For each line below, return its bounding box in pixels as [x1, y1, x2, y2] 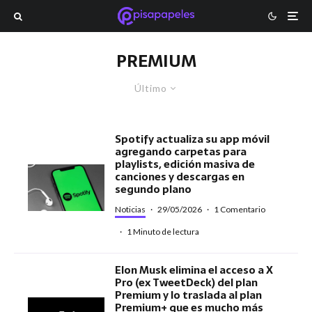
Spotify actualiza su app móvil [115, 130, 270, 148]
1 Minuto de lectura [127, 226, 200, 237]
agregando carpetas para [115, 143, 247, 160]
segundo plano [115, 180, 192, 198]
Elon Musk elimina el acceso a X [115, 261, 274, 279]
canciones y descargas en [115, 168, 245, 185]
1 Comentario [214, 204, 266, 214]
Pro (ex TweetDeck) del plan [115, 274, 258, 291]
